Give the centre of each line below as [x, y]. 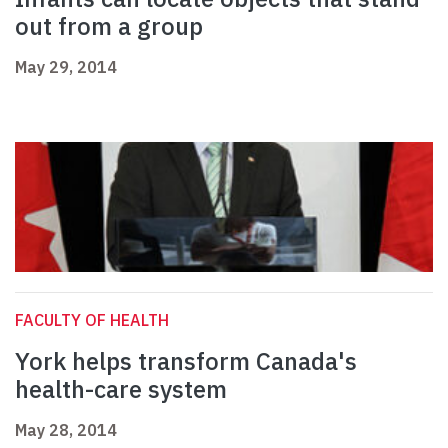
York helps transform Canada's [186, 361]
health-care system [121, 389]
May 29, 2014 [66, 67]
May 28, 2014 [66, 430]
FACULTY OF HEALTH [92, 320]
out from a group [109, 26]
